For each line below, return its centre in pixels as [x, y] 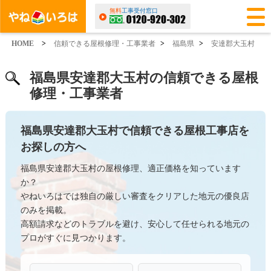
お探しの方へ [53, 147]
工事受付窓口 [139, 11]
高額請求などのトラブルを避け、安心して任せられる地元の [135, 224]
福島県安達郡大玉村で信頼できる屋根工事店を [135, 131]
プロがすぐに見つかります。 [75, 238]
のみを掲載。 [46, 210]
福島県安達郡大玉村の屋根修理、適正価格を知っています [130, 168]
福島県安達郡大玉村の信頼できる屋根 [144, 78]
